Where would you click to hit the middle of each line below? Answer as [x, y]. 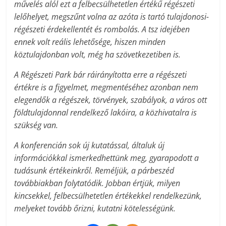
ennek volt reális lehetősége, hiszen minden [90, 42]
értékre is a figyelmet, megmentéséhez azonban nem [106, 87]
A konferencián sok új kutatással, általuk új [90, 145]
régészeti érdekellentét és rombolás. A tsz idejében [102, 29]
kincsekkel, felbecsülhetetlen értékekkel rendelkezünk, [108, 195]
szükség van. [36, 125]
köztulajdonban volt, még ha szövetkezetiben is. [98, 54]
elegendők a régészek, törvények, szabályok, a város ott [111, 100]
